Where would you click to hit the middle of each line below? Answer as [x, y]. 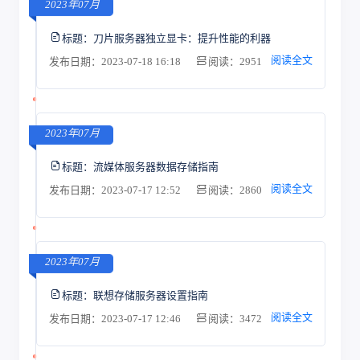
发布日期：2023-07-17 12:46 [116, 319]
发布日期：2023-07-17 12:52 [116, 190]
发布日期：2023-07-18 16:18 [116, 61]
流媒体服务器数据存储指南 [155, 166]
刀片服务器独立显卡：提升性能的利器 [182, 38]
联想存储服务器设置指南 [150, 295]
